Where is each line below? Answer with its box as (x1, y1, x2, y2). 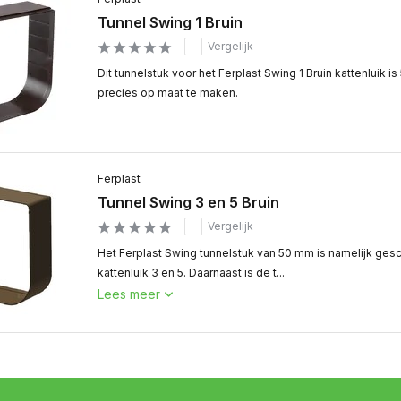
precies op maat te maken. (98, 86, 238, 99)
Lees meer (98, 286, 160, 302)
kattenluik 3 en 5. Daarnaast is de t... (98, 266, 285, 279)
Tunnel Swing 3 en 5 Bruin (98, 193, 279, 211)
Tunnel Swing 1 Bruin (98, 13, 243, 31)
